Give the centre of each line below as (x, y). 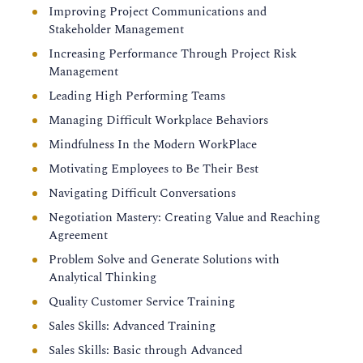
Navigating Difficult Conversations (142, 193)
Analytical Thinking (102, 278)
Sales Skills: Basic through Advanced (145, 350)
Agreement (78, 235)
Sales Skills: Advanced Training (132, 326)
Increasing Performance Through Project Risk (173, 54)
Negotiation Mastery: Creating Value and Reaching (184, 218)
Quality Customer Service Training (142, 302)
